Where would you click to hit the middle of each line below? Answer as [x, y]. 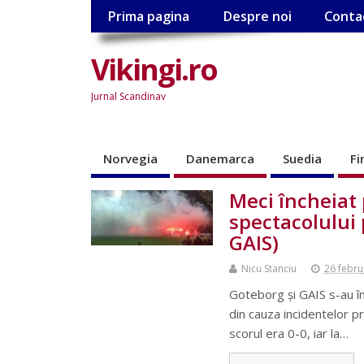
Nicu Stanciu [269, 268]
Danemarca [220, 158]
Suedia [302, 158]
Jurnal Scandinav [128, 96]
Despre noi [257, 17]
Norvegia [130, 158]
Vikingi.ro [154, 69]
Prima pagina [149, 17]
